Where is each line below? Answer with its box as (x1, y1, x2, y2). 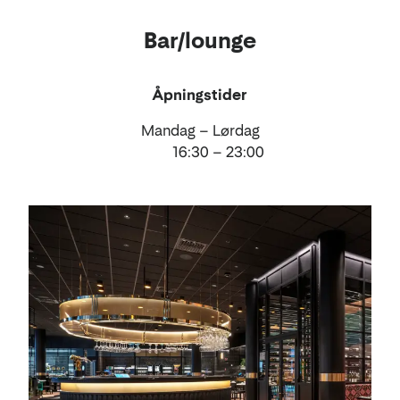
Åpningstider (153, 85, 247, 104)
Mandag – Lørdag (140, 121, 260, 139)
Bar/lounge (144, 27, 256, 54)
